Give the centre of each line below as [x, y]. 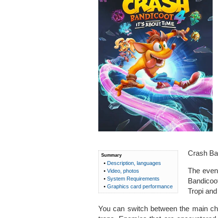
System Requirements [133, 178]
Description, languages [134, 163]
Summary [111, 155]
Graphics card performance [140, 186]
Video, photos [123, 171]
